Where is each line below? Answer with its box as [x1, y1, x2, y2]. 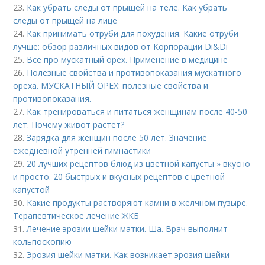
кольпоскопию [13, 236, 72, 247]
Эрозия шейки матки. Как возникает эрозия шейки [27, 249, 230, 260]
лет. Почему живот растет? [13, 119, 125, 130]
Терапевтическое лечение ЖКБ [13, 210, 140, 221]
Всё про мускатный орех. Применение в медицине [27, 54, 228, 65]
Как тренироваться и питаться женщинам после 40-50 [27, 106, 248, 117]
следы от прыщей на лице [13, 15, 118, 26]
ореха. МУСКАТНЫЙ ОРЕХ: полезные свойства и [13, 80, 209, 91]
